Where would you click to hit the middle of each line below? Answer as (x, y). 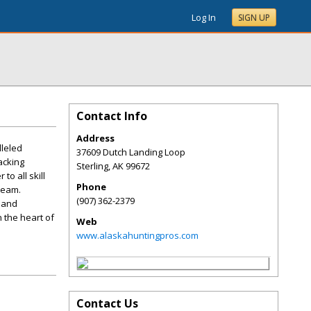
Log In (204, 17)
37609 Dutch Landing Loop (131, 152)
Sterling (92, 166)
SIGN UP (254, 18)
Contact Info (112, 116)
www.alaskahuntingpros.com (137, 235)
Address (95, 138)
